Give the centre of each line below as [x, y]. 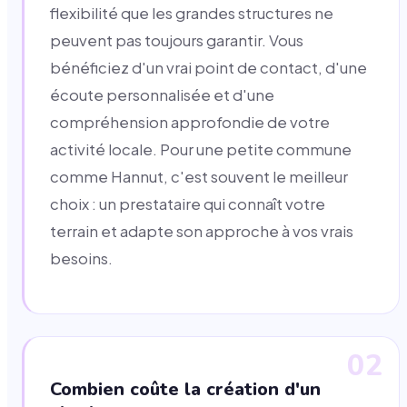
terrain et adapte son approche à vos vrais [202, 232]
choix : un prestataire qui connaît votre [188, 204]
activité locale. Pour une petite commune [201, 150]
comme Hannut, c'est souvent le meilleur [199, 177]
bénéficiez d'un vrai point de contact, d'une [208, 68]
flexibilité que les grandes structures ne [192, 14]
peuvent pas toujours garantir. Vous [177, 41]
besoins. [81, 259]
